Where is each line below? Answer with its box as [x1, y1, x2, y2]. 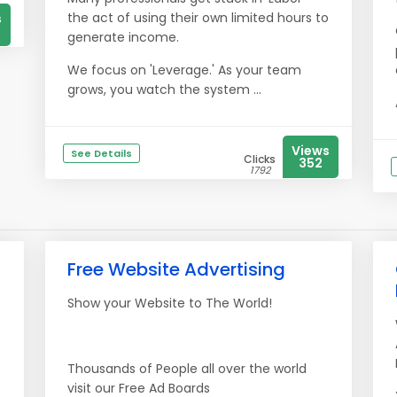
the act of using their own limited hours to [67, 9, 329, 27]
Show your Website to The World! [67, 294, 272, 312]
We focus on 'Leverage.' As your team [67, 61, 301, 79]
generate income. [67, 28, 179, 46]
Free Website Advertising [67, 257, 285, 282]
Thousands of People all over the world [67, 360, 307, 378]
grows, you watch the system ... [67, 81, 261, 98]
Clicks [244, 152, 276, 167]
